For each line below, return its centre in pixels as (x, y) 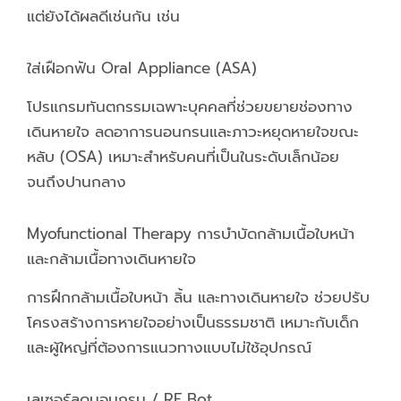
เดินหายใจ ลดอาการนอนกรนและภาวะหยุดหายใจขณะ (193, 132)
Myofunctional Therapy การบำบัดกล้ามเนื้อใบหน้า (191, 234)
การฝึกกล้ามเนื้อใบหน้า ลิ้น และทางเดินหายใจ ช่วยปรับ (198, 298)
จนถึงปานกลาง (77, 182)
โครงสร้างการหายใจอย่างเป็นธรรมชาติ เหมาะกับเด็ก (193, 323)
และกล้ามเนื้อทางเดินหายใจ (111, 259)
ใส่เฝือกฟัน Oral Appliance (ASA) (142, 68)
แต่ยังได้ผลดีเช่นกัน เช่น (103, 17)
